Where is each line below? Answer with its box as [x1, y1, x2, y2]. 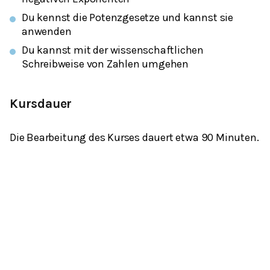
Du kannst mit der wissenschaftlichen [22, 43, 204, 57]
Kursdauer [10, 96, 72, 111]
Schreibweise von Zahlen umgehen [22, 57, 189, 71]
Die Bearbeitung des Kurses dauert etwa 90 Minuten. [10, 131, 259, 144]
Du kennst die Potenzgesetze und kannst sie [22, 11, 233, 24]
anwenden [22, 25, 72, 38]
